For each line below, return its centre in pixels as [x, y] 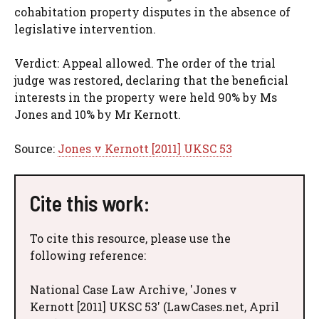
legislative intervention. [85, 28]
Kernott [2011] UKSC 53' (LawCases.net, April [155, 306]
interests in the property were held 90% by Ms [146, 97]
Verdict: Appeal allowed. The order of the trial [145, 63]
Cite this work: [90, 203]
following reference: [88, 255]
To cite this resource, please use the [130, 238]
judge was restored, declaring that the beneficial [151, 80]
